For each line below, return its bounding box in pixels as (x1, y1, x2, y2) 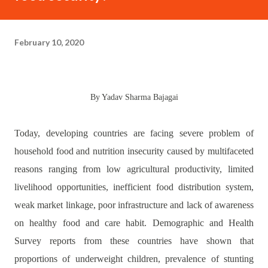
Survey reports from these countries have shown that (14, 236, 254, 246)
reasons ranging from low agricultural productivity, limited (14, 164, 254, 174)
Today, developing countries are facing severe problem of (14, 128, 254, 138)
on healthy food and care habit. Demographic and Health (14, 218, 254, 228)
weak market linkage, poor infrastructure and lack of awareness (14, 200, 254, 210)
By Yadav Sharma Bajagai (95, 93, 178, 102)
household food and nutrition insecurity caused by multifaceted (14, 146, 254, 156)
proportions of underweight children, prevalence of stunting (14, 254, 254, 264)
